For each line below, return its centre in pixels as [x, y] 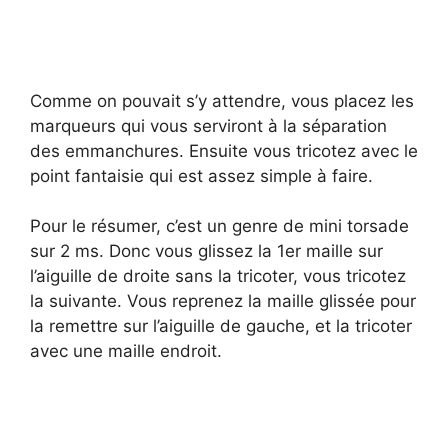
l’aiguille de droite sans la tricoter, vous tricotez [218, 276]
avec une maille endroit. [126, 351]
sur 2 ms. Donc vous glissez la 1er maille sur [206, 251]
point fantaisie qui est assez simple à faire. [201, 175]
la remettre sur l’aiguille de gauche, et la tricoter [221, 326]
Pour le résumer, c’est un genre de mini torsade [219, 226]
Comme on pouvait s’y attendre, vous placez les [222, 100]
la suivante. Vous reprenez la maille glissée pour [223, 301]
